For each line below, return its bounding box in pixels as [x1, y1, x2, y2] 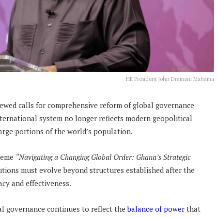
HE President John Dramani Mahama [126, 75, 214, 82]
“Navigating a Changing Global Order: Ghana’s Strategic [15, 152, 190, 162]
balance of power [125, 204, 185, 214]
